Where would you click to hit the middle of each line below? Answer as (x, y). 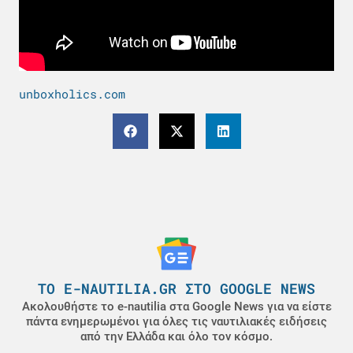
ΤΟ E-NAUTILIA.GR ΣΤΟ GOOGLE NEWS (176, 289)
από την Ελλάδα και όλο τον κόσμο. (176, 337)
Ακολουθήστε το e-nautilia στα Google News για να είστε (176, 307)
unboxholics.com (72, 93)
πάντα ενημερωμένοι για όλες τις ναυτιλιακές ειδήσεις (176, 322)
